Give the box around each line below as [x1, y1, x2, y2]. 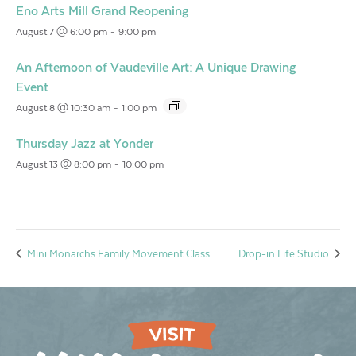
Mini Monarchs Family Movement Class [25, 247, 210, 261]
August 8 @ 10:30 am [16, 102, 110, 114]
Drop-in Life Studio [238, 247, 331, 261]
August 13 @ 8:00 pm [16, 158, 111, 170]
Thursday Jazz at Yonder [16, 136, 153, 151]
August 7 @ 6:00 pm [16, 25, 107, 37]
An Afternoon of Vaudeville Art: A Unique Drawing [16, 60, 296, 75]
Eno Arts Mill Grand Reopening [16, 3, 188, 18]
